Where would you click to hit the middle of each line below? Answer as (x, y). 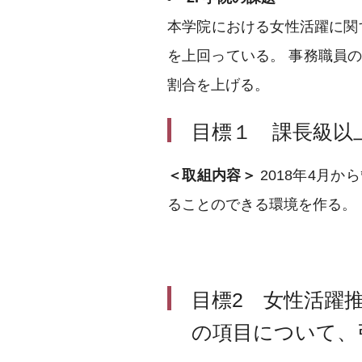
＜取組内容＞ (212, 175)
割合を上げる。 (218, 85)
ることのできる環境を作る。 (262, 204)
